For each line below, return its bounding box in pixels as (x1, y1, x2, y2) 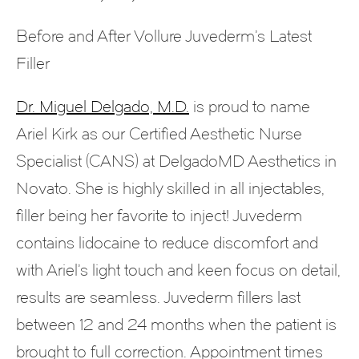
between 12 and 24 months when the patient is (16, 315, 337, 335)
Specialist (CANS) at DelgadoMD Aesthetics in (16, 151, 337, 171)
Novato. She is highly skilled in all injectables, (16, 179, 325, 199)
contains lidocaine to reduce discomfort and (16, 233, 318, 253)
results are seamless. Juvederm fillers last (16, 288, 301, 308)
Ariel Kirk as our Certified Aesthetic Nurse (16, 124, 302, 144)
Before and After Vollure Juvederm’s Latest (16, 26, 312, 46)
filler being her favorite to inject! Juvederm (16, 206, 302, 226)
